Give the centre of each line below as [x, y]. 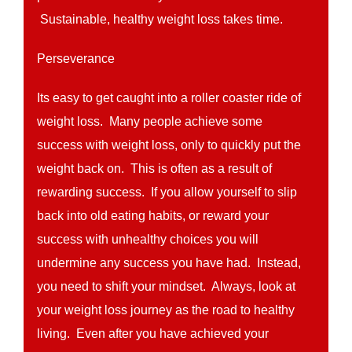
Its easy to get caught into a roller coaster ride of [169, 98]
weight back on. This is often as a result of [155, 169]
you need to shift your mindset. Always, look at [167, 286]
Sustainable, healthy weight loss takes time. [160, 19]
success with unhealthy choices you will [148, 239]
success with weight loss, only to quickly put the [169, 145]
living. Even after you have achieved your [153, 334]
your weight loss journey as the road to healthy [166, 310]
